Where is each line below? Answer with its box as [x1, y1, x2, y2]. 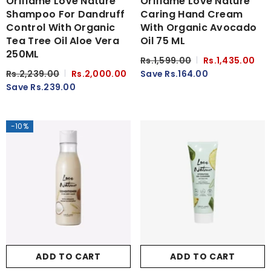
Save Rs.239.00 [6, 81, 76, 93]
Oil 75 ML [140, 34, 185, 48]
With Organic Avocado [140, 21, 257, 34]
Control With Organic [6, 21, 116, 34]
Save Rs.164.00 [140, 68, 208, 80]
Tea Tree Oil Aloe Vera [6, 34, 120, 48]
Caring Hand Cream [140, 7, 243, 21]
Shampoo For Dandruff [6, 7, 125, 21]
